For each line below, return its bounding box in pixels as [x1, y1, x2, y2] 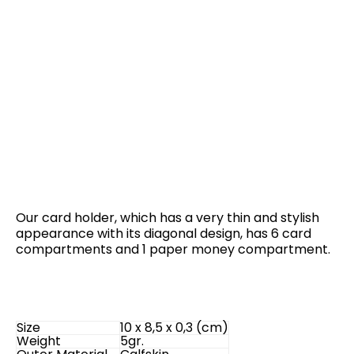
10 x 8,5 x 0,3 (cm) [120, 318, 228, 337]
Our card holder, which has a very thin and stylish [16, 209, 319, 228]
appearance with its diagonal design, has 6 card [16, 224, 311, 243]
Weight [17, 332, 61, 351]
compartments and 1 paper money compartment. [16, 240, 330, 259]
